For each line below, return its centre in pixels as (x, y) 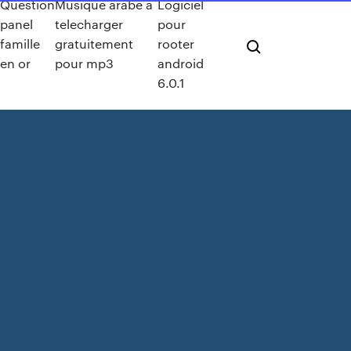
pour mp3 (85, 63)
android (180, 63)
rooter (175, 43)
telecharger (89, 24)
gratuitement (94, 43)
